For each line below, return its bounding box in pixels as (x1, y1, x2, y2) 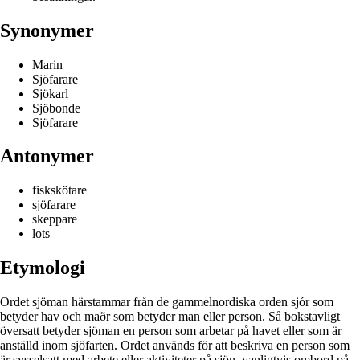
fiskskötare (32, 183, 87, 198)
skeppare (32, 212, 77, 227)
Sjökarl (32, 86, 68, 100)
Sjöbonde (32, 100, 80, 115)
